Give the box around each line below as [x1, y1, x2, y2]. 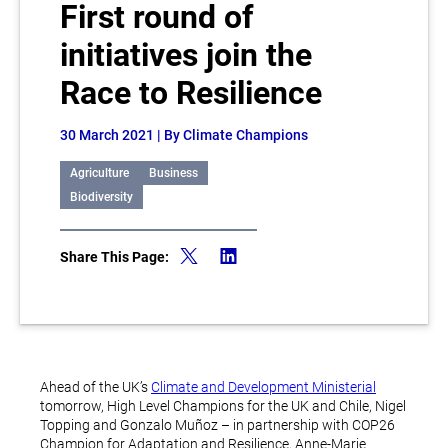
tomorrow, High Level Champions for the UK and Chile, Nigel [40, 398, 406, 414]
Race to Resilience [60, 74, 322, 112]
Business [149, 166, 198, 180]
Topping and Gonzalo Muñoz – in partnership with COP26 [40, 417, 395, 433]
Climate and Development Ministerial [151, 379, 376, 395]
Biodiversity [70, 190, 133, 204]
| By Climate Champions [157, 127, 308, 143]
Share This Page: [60, 249, 169, 265]
